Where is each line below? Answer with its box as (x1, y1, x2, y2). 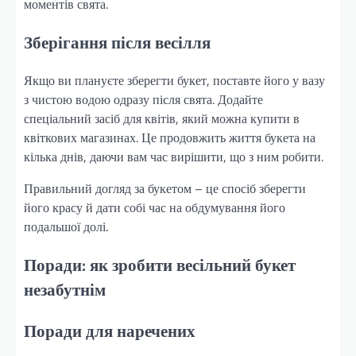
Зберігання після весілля (24, 29, 211, 55)
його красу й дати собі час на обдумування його (24, 198, 285, 218)
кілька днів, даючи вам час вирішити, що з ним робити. (24, 147, 323, 167)
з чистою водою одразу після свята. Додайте (24, 90, 263, 110)
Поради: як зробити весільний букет (24, 252, 296, 278)
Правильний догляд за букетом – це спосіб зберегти (24, 179, 306, 199)
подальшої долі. (24, 217, 108, 237)
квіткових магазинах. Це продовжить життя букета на (24, 128, 315, 148)
